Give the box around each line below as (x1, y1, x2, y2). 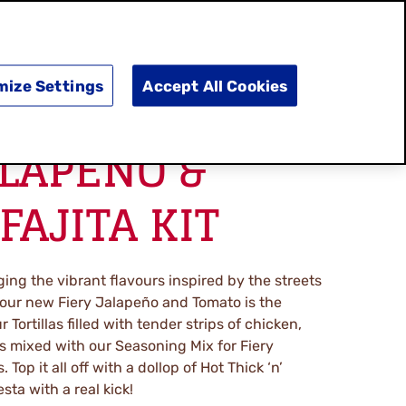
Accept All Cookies (142, 76, 288, 95)
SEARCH (287, 44, 358, 66)
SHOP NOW (167, 53, 261, 74)
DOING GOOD (30, 53, 140, 74)
